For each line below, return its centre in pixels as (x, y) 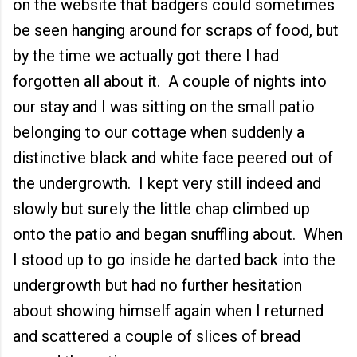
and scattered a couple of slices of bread (157, 336)
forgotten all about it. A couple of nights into (170, 81)
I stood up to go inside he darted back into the (174, 260)
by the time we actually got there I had (146, 56)
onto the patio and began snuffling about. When (178, 234)
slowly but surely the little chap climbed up (161, 209)
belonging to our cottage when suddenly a (159, 132)
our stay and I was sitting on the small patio (164, 107)
